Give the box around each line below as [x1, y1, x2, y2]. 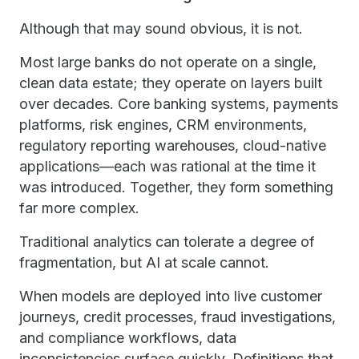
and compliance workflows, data [19, 329, 236, 346]
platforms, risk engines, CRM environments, [19, 116, 307, 133]
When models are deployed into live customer [19, 288, 322, 305]
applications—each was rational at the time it [19, 158, 316, 175]
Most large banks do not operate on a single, [19, 54, 317, 71]
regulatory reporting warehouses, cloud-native [19, 137, 326, 154]
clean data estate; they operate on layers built [19, 75, 322, 91]
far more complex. [19, 200, 139, 216]
